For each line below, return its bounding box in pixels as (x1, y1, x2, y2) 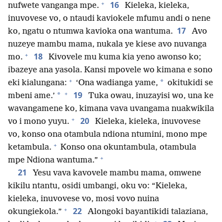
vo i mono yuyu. (8, 117, 69, 127)
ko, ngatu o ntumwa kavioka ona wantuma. (8, 27, 173, 37)
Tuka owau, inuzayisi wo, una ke (86, 91, 214, 101)
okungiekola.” (8, 207, 62, 217)
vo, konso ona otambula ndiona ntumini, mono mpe (8, 130, 207, 140)
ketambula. (8, 143, 52, 153)
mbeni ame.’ (8, 91, 55, 101)
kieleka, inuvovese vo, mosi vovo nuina (8, 194, 159, 204)
